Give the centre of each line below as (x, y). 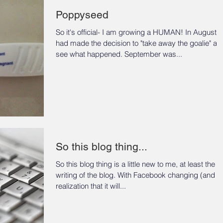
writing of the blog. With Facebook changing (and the (87, 175)
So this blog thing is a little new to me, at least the (135, 164)
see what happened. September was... (119, 54)
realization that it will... (91, 186)
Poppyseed (82, 14)
